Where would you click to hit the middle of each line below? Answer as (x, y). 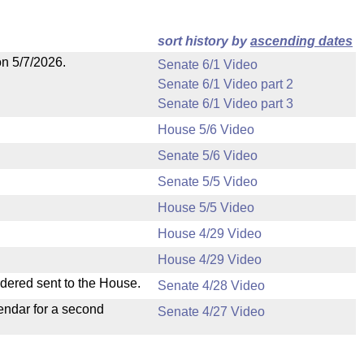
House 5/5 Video (206, 208)
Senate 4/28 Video (211, 286)
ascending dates (301, 41)
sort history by (204, 41)
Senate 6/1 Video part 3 (225, 104)
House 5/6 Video (206, 130)
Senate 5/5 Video (208, 182)
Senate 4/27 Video (211, 312)
